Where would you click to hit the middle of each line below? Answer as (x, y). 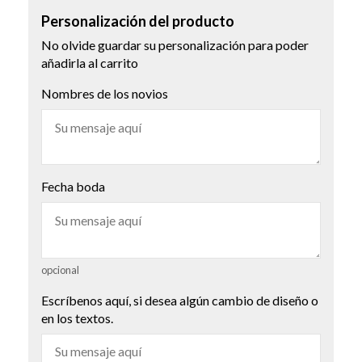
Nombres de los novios (105, 94)
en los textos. (77, 318)
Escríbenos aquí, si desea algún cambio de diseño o (180, 300)
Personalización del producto (138, 21)
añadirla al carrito (90, 63)
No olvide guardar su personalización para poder (175, 45)
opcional (60, 269)
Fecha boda (73, 187)
